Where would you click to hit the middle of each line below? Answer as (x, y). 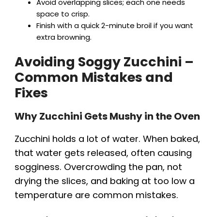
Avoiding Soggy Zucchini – (104, 62)
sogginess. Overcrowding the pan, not (98, 167)
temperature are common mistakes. (96, 195)
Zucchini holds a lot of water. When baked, (107, 139)
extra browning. (64, 37)
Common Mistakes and (94, 77)
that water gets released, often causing (103, 153)
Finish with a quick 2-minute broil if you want (115, 26)
